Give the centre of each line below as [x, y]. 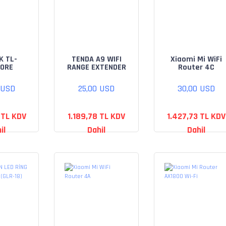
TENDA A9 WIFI [96, 59]
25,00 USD [96, 89]
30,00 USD [196, 89]
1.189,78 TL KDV [96, 116]
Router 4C [196, 67]
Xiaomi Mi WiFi [196, 59]
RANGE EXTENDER [96, 67]
